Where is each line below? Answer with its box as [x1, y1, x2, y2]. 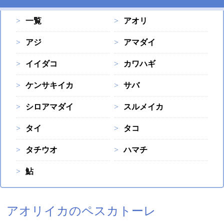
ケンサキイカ [25, 81, 73, 89]
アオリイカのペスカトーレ [6, 204, 156, 217]
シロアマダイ [25, 102, 73, 111]
